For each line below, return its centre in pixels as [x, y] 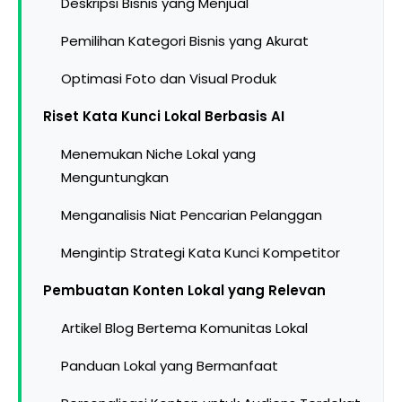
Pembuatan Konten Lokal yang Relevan [184, 290]
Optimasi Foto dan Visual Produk [169, 79]
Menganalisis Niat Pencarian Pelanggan [192, 215]
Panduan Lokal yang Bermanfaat [170, 366]
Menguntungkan [115, 177]
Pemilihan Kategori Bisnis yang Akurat [185, 41]
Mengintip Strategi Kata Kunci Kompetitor [201, 253]
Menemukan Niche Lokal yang [158, 154]
